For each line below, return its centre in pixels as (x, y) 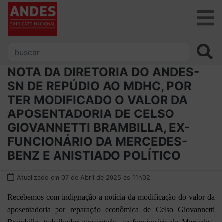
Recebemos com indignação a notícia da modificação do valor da (111, 197)
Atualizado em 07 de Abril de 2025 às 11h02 (83, 177)
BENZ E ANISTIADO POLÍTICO (94, 155)
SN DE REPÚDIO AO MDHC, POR (100, 86)
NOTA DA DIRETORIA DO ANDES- (103, 72)
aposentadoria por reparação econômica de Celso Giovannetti (111, 209)
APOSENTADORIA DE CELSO (91, 113)
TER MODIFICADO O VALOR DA (98, 100)
